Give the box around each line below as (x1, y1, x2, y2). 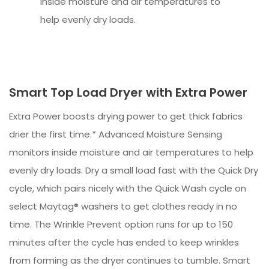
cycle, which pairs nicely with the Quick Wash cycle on (9, 182, 246, 195)
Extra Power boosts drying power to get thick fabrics (9, 110, 243, 123)
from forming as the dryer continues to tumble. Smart (9, 254, 250, 267)
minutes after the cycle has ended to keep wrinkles (9, 236, 239, 249)
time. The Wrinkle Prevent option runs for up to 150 (9, 218, 233, 231)
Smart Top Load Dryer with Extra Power (9, 84, 247, 101)
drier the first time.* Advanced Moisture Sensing (9, 128, 222, 141)
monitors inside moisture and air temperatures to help (9, 146, 253, 159)
